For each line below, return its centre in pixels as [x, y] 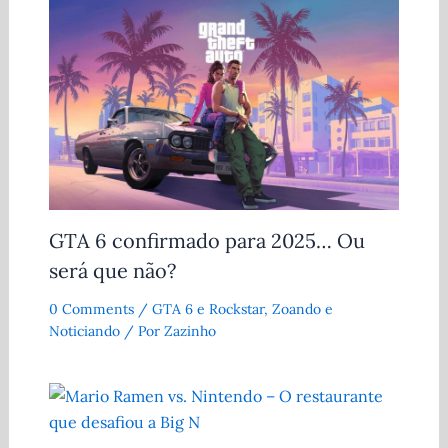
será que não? [112, 270]
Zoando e [302, 308]
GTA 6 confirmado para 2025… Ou [206, 240]
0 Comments [91, 308]
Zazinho [189, 330]
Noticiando [84, 330]
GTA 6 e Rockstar [207, 308]
